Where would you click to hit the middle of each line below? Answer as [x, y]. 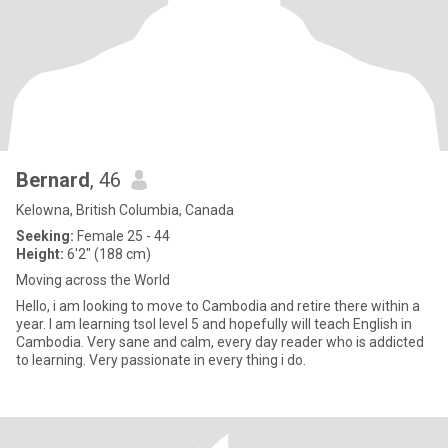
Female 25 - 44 [122, 236]
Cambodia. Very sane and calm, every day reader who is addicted [220, 342]
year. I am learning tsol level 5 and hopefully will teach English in [214, 324]
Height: [40, 254]
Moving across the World [93, 280]
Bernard [53, 180]
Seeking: [45, 236]
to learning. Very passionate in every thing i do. [161, 360]
